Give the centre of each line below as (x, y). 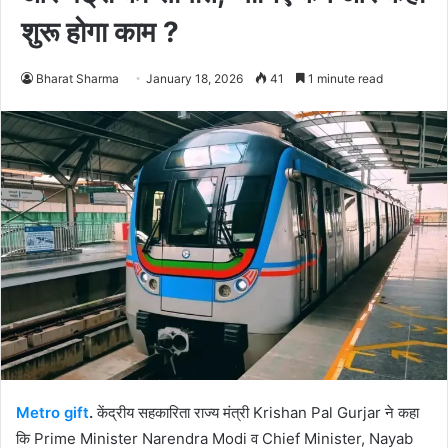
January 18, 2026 (194, 78)
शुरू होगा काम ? (100, 32)
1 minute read (344, 78)
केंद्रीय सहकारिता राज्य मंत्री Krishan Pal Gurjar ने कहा (256, 412)
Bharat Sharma (77, 78)
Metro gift (52, 412)
